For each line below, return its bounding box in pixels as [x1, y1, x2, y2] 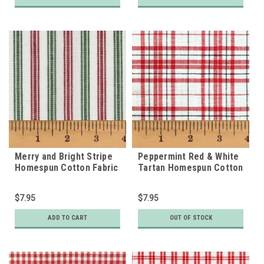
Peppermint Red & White [138, 150, 239, 162]
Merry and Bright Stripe [15, 150, 113, 162]
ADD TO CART [48, 213, 87, 222]
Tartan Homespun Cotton [138, 161, 243, 173]
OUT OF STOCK [169, 213, 212, 222]
